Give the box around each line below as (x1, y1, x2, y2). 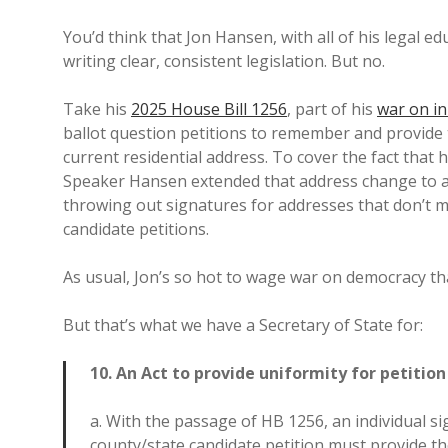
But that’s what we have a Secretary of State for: (63, 314, 423, 336)
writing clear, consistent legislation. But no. (63, 50, 385, 72)
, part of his (287, 98, 377, 120)
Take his (63, 98, 131, 120)
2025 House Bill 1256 (131, 98, 287, 120)
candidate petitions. (63, 218, 209, 240)
